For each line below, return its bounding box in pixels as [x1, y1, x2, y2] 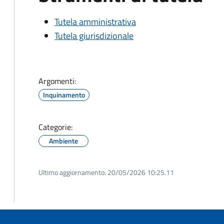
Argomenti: [38, 75, 76, 87]
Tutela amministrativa [54, 15, 136, 28]
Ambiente [49, 135, 78, 146]
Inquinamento [43, 89, 85, 100]
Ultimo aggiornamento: [38, 167, 106, 177]
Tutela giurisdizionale [54, 29, 133, 42]
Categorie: [38, 121, 72, 133]
